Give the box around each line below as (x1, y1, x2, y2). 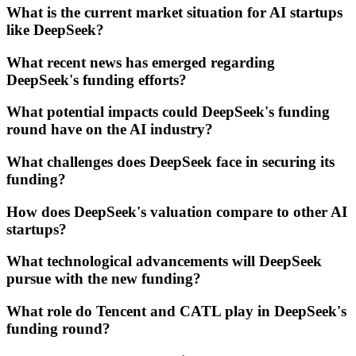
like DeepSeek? (6, 21, 104, 38)
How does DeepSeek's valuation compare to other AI (6, 203, 347, 220)
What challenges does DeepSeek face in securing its (6, 153, 335, 170)
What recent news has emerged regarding (6, 53, 275, 71)
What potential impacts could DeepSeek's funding (6, 103, 330, 121)
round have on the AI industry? (6, 121, 213, 138)
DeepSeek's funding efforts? (6, 71, 187, 88)
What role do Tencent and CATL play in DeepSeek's (6, 303, 346, 320)
